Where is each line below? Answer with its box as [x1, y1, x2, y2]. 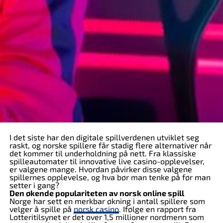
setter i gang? [9, 180, 59, 190]
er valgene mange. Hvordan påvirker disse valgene [9, 164, 192, 174]
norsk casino [73, 204, 119, 214]
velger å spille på [9, 204, 74, 214]
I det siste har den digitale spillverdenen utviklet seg [9, 132, 199, 142]
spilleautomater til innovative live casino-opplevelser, [9, 156, 205, 166]
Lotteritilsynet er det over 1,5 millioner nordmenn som [9, 212, 204, 222]
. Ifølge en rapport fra [118, 204, 196, 214]
